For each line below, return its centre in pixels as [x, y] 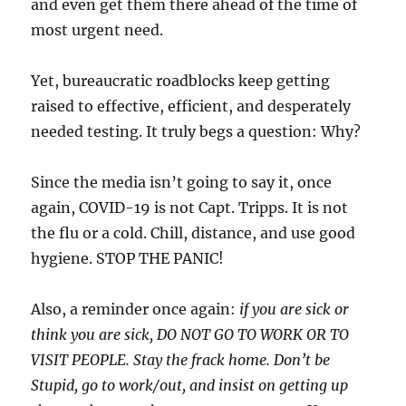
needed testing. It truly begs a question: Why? [196, 132]
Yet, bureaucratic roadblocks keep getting [181, 81]
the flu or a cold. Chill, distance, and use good [193, 233]
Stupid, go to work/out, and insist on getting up [190, 386]
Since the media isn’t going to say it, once [182, 183]
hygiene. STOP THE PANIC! [128, 259]
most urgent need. [97, 30]
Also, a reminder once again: [135, 309]
